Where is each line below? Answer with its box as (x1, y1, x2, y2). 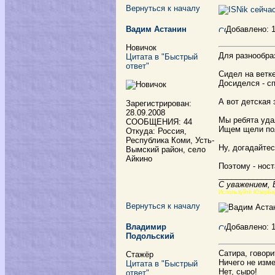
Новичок (126, 43, 157, 52)
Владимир (126, 222, 166, 231)
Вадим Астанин (126, 25, 187, 34)
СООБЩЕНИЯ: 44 (126, 117, 192, 126)
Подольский (126, 231, 174, 241)
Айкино (126, 154, 152, 163)
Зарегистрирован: (126, 99, 192, 108)
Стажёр (126, 250, 153, 259)
